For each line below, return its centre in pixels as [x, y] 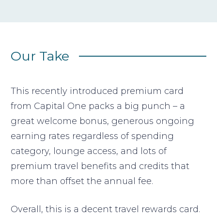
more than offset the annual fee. [82, 181]
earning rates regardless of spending [93, 136]
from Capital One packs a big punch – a [98, 106]
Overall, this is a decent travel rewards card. [106, 209]
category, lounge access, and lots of [89, 151]
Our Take [40, 56]
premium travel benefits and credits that [100, 166]
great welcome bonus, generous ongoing [103, 121]
